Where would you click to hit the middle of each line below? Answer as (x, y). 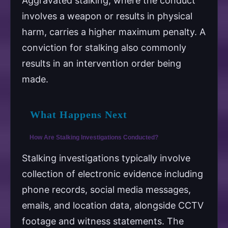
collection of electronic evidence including (112, 174)
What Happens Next (79, 114)
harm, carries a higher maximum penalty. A (114, 32)
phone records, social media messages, (106, 190)
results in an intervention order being (102, 63)
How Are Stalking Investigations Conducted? (94, 138)
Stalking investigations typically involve (106, 158)
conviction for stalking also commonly (104, 47)
